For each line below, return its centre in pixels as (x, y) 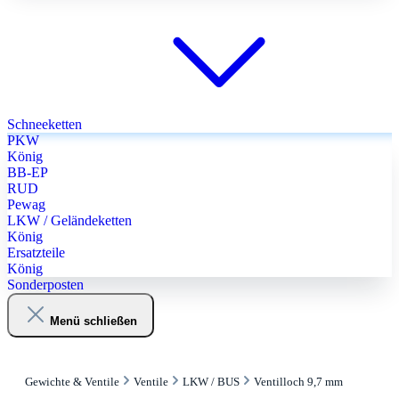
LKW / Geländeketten (69, 220)
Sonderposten (45, 285)
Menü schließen (93, 321)
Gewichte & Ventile (72, 382)
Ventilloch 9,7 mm (298, 382)
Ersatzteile (36, 252)
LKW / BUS (211, 382)
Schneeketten (46, 124)
